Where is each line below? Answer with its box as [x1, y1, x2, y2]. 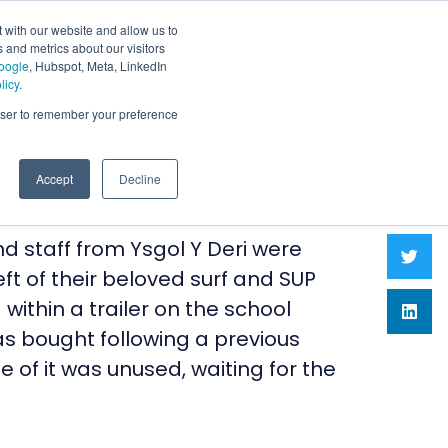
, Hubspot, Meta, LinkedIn [29, 57, 167, 74]
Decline [119, 170, 161, 187]
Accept [36, 170, 73, 187]
